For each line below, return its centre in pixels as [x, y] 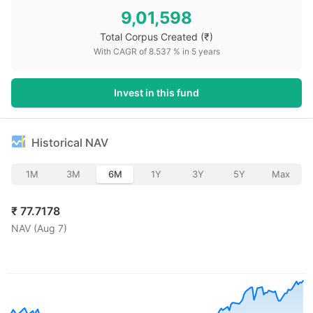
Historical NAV [70, 143]
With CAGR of [121, 51]
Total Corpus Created [149, 37]
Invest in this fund [156, 93]
